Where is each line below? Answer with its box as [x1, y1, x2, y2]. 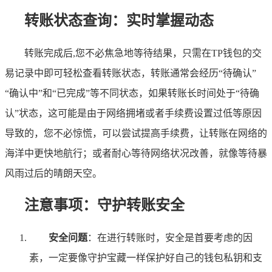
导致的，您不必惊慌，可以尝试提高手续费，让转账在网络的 [5, 128, 267, 139]
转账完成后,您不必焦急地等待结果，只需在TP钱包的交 [24, 48, 262, 59]
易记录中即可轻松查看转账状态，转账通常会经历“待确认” [5, 68, 256, 79]
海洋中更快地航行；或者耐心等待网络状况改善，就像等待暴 [5, 148, 267, 159]
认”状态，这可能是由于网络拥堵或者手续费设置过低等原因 [5, 108, 262, 119]
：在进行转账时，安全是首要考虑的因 [87, 233, 253, 243]
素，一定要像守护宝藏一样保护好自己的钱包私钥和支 [29, 253, 262, 263]
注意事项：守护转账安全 [24, 197, 185, 214]
